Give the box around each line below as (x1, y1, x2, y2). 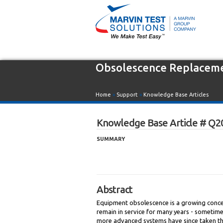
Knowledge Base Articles (143, 92, 209, 98)
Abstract (97, 184, 132, 195)
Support (116, 92, 138, 98)
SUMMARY (97, 136, 125, 142)
